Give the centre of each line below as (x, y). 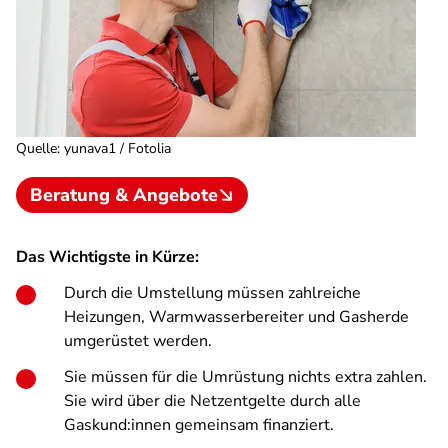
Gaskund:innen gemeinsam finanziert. (199, 425)
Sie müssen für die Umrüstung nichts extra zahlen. (245, 377)
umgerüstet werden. (138, 341)
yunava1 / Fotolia (117, 148)
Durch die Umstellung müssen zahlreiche (212, 293)
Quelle (36, 148)
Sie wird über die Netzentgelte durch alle (212, 401)
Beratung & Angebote (124, 195)
